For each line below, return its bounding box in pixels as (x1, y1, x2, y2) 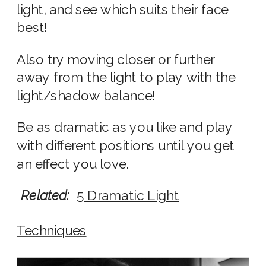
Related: (21, 187, 69, 204)
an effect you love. (17, 156, 129, 172)
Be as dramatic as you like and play (17, 119, 233, 135)
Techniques (17, 222, 87, 239)
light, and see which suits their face (17, 1, 229, 17)
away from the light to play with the (17, 69, 236, 85)
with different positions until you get (17, 137, 235, 154)
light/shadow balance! (17, 87, 156, 104)
